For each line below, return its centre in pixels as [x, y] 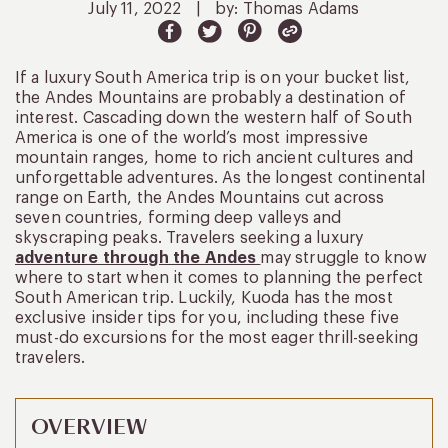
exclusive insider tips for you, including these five [207, 317]
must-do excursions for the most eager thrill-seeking [217, 337]
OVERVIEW [89, 427]
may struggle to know [343, 257]
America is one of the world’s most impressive [192, 137]
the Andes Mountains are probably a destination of [210, 97]
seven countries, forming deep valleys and [178, 217]
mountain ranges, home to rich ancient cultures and [214, 157]
